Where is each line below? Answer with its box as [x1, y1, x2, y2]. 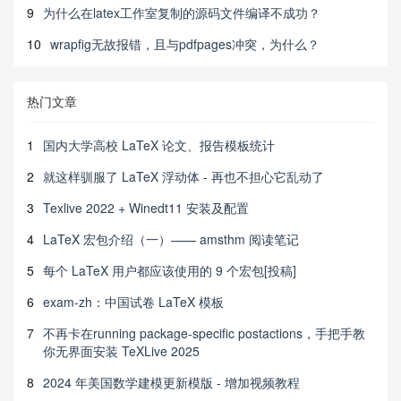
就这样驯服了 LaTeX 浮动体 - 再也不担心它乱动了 [43, 167, 324, 185]
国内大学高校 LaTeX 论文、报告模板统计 [43, 136, 275, 154]
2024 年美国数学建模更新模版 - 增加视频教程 [43, 373, 300, 391]
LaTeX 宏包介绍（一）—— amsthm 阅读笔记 [43, 230, 299, 248]
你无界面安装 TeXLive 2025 [43, 342, 200, 360]
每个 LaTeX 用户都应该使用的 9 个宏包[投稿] [43, 261, 296, 279]
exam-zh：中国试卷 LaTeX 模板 [43, 293, 224, 311]
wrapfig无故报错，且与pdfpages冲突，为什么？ [50, 35, 320, 53]
